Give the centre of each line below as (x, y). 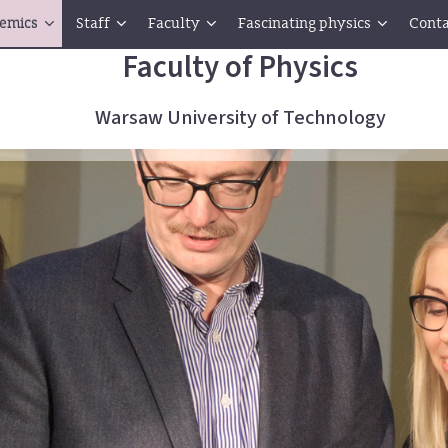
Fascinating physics (304, 23)
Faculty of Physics (240, 67)
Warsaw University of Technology (240, 117)
